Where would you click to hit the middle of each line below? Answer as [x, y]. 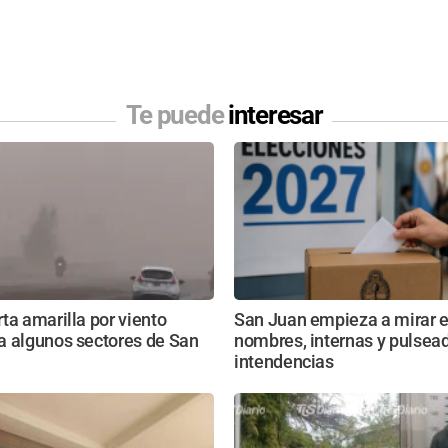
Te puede [176, 115]
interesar [275, 115]
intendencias [284, 361]
